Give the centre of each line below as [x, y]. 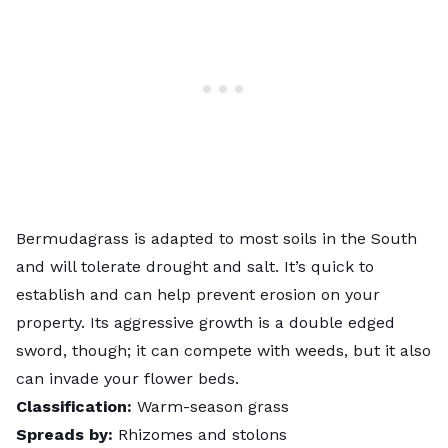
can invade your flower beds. [130, 378]
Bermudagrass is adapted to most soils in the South [216, 238]
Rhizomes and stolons [200, 434]
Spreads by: [64, 434]
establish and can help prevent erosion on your [198, 294]
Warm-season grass [210, 406]
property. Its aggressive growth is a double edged [205, 322]
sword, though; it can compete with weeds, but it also [223, 350]
